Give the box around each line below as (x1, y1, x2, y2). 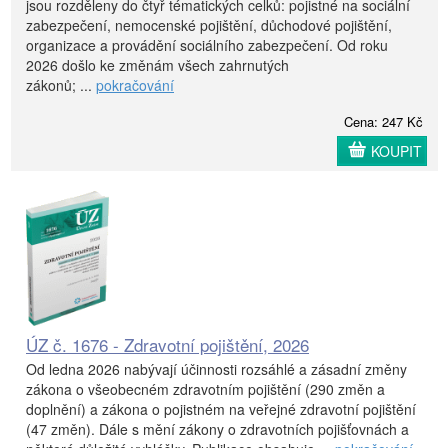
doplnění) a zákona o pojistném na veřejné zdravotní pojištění (26, 398, 416, 419)
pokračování (96, 74, 174, 95)
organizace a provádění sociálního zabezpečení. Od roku (26, 34, 388, 55)
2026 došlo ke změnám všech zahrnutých (26, 54, 289, 75)
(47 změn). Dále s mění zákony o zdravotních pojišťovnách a (26, 418, 409, 439)
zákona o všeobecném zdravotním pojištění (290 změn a (26, 378, 385, 399)
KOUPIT (371, 140, 422, 161)
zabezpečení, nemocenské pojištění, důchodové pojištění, (26, 14, 392, 35)
